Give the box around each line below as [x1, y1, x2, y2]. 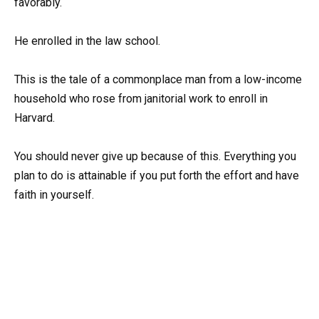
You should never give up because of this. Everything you [14, 150, 296, 164]
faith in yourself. [14, 188, 94, 202]
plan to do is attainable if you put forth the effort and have [14, 169, 299, 183]
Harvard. [14, 110, 55, 125]
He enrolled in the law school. [14, 33, 160, 48]
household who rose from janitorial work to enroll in [14, 91, 268, 105]
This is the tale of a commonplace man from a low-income [14, 72, 302, 86]
